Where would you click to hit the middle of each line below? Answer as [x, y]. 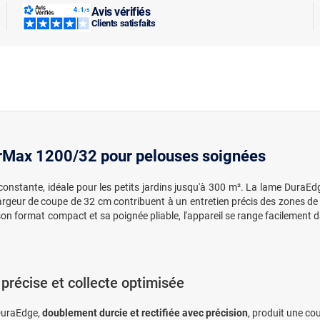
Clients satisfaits [123, 23]
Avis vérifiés [121, 11]
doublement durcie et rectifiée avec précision [145, 313]
